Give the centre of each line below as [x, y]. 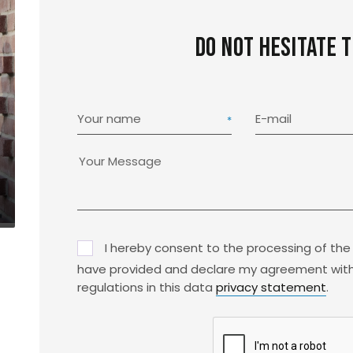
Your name [109, 119]
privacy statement [271, 287]
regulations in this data [146, 287]
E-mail [273, 119]
